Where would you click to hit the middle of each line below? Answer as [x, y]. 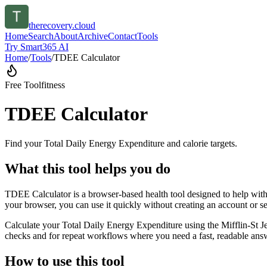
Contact [122, 36]
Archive [93, 36]
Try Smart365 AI [37, 47]
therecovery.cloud [62, 25]
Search [41, 36]
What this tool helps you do [88, 168]
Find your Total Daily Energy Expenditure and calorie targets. [121, 143]
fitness [53, 85]
